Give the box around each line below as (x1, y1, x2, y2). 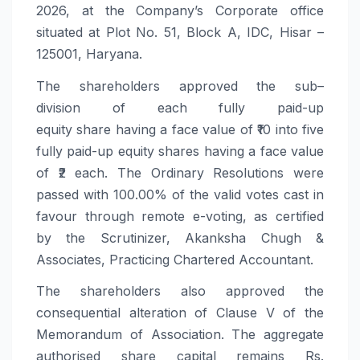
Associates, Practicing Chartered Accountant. (36, 251, 313, 268)
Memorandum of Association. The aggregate (36, 326, 324, 343)
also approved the (161, 283, 324, 300)
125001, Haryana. (36, 45, 142, 62)
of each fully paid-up (80, 99, 324, 116)
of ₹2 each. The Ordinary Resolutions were (36, 164, 324, 181)
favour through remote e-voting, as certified (36, 207, 324, 224)
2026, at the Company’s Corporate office (36, 2, 324, 18)
